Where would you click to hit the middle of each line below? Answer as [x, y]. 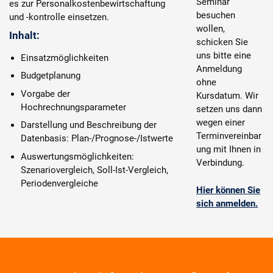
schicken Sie [222, 42]
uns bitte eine [224, 55]
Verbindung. [221, 163]
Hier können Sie [229, 190]
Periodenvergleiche [59, 183]
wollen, [211, 29]
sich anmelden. [227, 203]
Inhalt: [24, 35]
